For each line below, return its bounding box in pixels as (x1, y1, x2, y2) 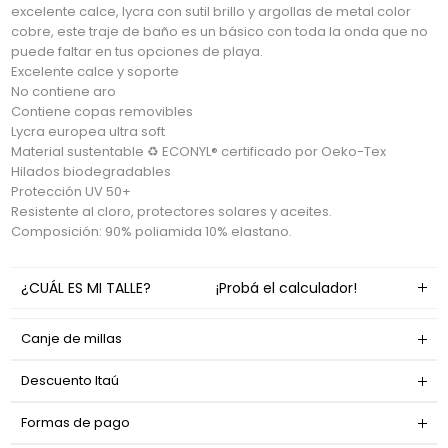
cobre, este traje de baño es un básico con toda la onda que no (11, 22, 429, 42)
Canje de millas (21, 329, 123, 349)
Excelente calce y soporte (11, 62, 180, 82)
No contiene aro (11, 82, 117, 102)
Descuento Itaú (21, 371, 120, 391)
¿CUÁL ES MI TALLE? (21, 278, 152, 299)
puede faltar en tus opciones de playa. (11, 42, 264, 62)
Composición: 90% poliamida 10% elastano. (11, 222, 293, 242)
